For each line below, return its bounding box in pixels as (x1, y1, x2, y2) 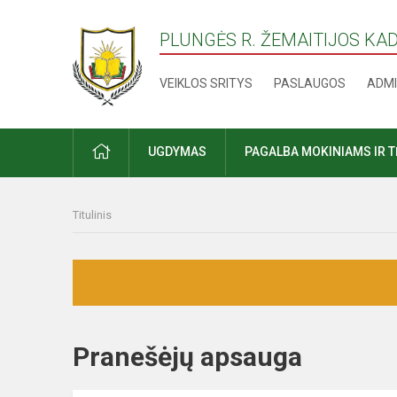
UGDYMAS (148, 144, 206, 159)
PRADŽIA (109, 144, 160, 158)
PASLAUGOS (274, 76, 346, 90)
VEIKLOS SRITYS (160, 76, 253, 90)
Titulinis (73, 208, 112, 222)
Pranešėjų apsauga (73, 341, 333, 372)
